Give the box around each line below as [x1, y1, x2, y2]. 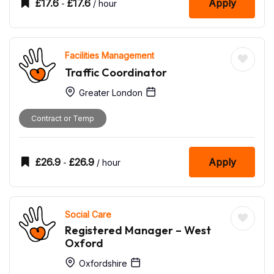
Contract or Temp [31, 113, 94, 123]
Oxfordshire [76, 257, 127, 268]
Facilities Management [65, 50, 154, 61]
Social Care [65, 209, 111, 220]
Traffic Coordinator [65, 65, 167, 80]
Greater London [76, 87, 143, 98]
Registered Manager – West [65, 223, 211, 237]
